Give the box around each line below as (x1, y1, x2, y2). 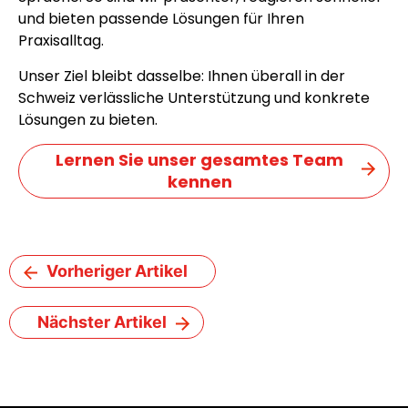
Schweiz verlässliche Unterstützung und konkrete (18, 87, 370, 108)
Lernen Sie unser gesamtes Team (56, 148, 343, 172)
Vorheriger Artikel (46, 261, 188, 281)
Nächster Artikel (37, 312, 167, 332)
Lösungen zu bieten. (18, 108, 158, 130)
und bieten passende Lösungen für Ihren (18, 8, 304, 30)
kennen (167, 170, 232, 194)
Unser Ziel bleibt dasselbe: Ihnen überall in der (18, 65, 345, 87)
